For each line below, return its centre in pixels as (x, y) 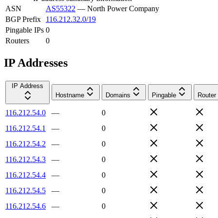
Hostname (70, 95)
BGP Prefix (23, 19)
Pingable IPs (25, 30)
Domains (118, 95)
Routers (17, 40)
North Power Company (123, 8)
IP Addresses (36, 63)
